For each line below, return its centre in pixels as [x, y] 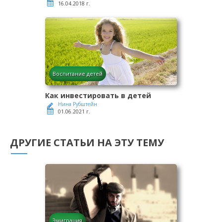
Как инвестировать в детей [98, 96]
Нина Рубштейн [78, 104]
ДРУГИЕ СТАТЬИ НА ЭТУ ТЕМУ [87, 143]
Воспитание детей [78, 74]
